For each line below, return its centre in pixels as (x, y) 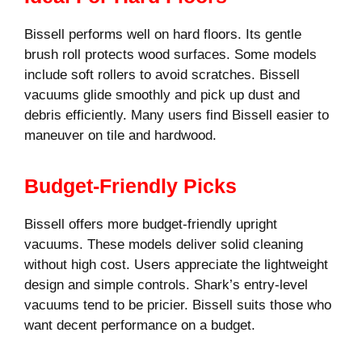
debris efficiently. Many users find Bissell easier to (177, 115)
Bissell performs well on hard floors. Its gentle (163, 34)
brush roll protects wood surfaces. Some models (170, 54)
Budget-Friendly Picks (130, 186)
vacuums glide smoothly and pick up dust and (162, 95)
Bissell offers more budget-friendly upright (151, 225)
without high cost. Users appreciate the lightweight (176, 265)
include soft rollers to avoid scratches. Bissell (162, 74)
